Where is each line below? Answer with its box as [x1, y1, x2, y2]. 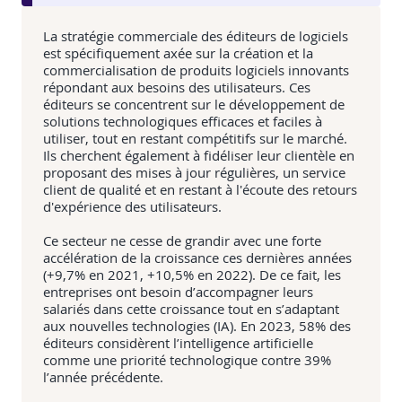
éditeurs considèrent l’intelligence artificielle [43, 334, 313, 353]
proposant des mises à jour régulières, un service [43, 163, 345, 182]
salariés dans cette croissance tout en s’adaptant [43, 300, 339, 319]
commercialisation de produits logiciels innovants [43, 61, 349, 80]
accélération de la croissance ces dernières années [43, 249, 352, 267]
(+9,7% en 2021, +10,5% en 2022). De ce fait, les [43, 266, 341, 284]
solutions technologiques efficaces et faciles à [43, 112, 322, 131]
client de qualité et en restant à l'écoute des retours [43, 180, 357, 199]
